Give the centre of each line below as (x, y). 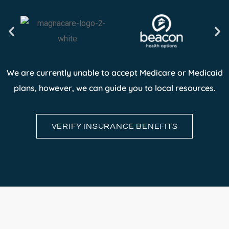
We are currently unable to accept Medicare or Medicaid (114, 72)
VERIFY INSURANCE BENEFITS (114, 126)
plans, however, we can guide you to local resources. (114, 88)
